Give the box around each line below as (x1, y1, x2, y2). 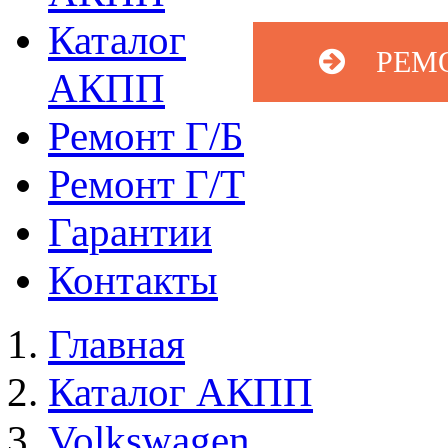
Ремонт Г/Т (48, 161, 245, 207)
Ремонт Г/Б (48, 113, 244, 159)
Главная (48, 321, 185, 367)
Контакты (48, 257, 218, 303)
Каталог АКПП (48, 369, 313, 415)
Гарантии (48, 209, 212, 255)
